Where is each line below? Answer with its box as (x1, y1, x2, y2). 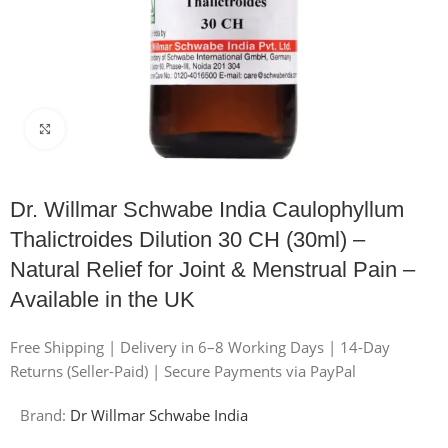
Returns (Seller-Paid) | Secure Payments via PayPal (10, 360, 357, 381)
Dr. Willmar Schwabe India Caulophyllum (10, 196, 405, 222)
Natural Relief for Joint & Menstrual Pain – (10, 256, 416, 282)
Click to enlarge (65, 119, 161, 138)
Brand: (20, 404, 71, 425)
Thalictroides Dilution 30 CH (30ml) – (10, 226, 366, 252)
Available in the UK (10, 286, 196, 312)
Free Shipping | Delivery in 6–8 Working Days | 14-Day (10, 336, 391, 357)
